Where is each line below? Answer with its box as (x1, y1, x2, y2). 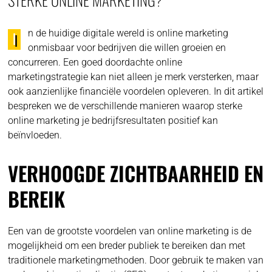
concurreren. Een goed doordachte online (8, 56, 183, 68)
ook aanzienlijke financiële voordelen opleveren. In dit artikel (8, 85, 264, 97)
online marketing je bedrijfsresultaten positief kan (8, 114, 219, 126)
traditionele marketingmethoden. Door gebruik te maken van (8, 254, 264, 266)
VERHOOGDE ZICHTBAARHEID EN (8, 158, 264, 188)
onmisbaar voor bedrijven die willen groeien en (28, 41, 226, 53)
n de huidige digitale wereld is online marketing (28, 27, 229, 39)
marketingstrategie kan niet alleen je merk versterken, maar (8, 70, 259, 83)
